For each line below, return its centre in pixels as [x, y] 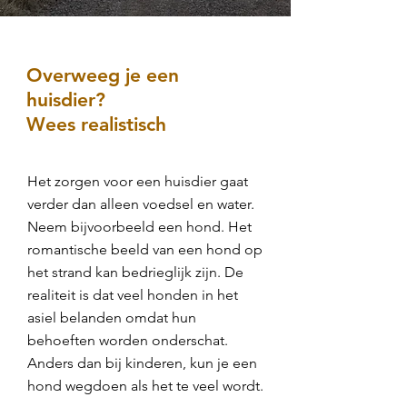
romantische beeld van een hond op [145, 249]
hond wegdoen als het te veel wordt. [145, 386]
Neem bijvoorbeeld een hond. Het [139, 227]
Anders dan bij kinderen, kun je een [142, 363]
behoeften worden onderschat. [128, 340]
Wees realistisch [96, 124]
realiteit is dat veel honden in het [133, 295]
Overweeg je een [103, 75]
